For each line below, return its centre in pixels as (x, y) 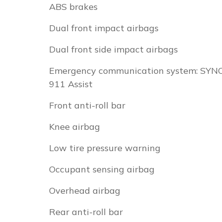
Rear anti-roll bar (86, 212)
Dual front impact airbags (104, 28)
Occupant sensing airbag (102, 169)
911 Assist (71, 84)
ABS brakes (73, 7)
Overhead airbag (85, 191)
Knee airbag (75, 127)
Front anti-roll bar (87, 105)
